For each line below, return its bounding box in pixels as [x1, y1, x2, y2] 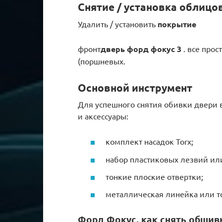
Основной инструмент [78, 80, 192, 94]
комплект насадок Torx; [106, 136, 193, 147]
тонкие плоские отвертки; [106, 171, 203, 181]
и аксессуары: [78, 111, 128, 121]
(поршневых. [78, 55, 125, 66]
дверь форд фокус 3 [101, 43, 181, 54]
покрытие [158, 18, 196, 29]
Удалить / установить [78, 18, 158, 29]
